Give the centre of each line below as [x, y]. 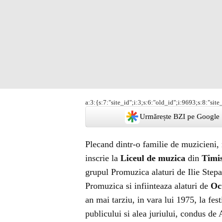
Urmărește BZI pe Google [179, 116]
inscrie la [102, 158]
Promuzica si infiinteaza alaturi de [148, 186]
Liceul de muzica [152, 158]
